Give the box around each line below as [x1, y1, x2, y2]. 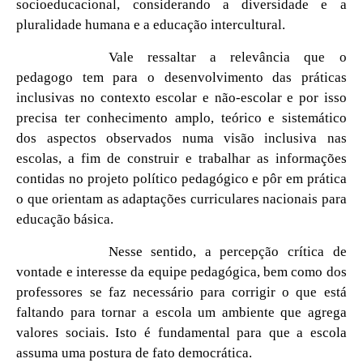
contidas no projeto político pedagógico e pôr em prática [16, 170, 347, 186]
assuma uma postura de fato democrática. [16, 344, 253, 361]
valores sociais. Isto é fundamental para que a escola [16, 324, 347, 340]
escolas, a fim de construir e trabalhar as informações [16, 150, 347, 166]
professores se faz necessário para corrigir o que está [16, 284, 347, 300]
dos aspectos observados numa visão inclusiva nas [16, 130, 347, 146]
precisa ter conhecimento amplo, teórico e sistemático [16, 109, 347, 126]
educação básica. [16, 211, 114, 227]
